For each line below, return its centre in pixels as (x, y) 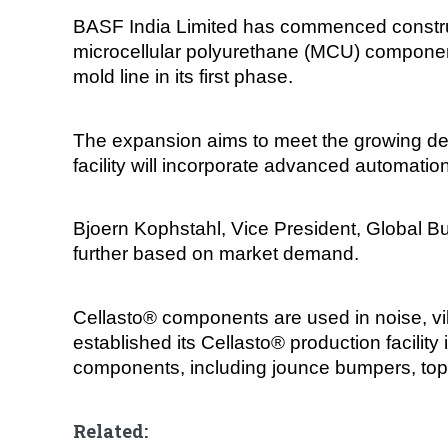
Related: (111, 431)
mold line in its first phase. (183, 77)
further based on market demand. (216, 254)
